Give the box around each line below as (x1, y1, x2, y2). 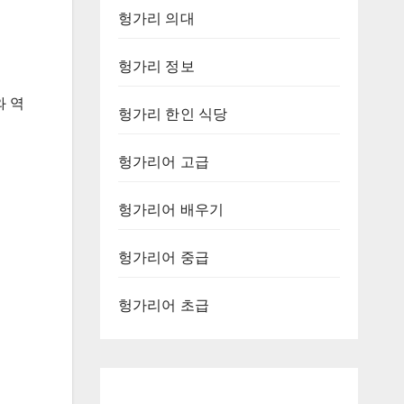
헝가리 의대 (117, 10, 195, 26)
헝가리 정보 (117, 58, 195, 74)
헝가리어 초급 (117, 297, 209, 313)
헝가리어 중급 (117, 249, 209, 265)
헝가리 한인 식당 (117, 106, 228, 122)
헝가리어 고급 (117, 153, 209, 170)
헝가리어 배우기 (117, 201, 225, 217)
